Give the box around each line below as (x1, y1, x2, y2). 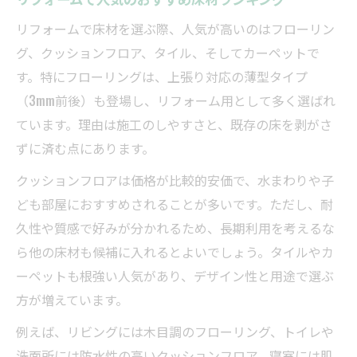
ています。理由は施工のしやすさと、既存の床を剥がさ (16, 114, 332, 134)
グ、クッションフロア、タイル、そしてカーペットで (16, 42, 320, 62)
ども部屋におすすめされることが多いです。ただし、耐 (16, 194, 333, 214)
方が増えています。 (16, 289, 128, 309)
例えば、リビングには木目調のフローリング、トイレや (16, 321, 334, 341)
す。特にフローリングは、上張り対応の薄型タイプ (16, 66, 308, 86)
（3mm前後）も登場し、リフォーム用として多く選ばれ (16, 90, 335, 110)
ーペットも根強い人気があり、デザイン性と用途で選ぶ (16, 265, 334, 285)
